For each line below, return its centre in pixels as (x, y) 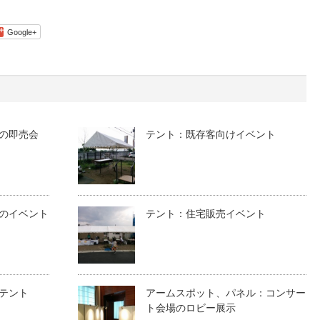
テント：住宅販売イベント (206, 213)
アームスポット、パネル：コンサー (226, 292)
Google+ (22, 32)
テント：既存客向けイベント (211, 134)
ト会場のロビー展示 (191, 307)
